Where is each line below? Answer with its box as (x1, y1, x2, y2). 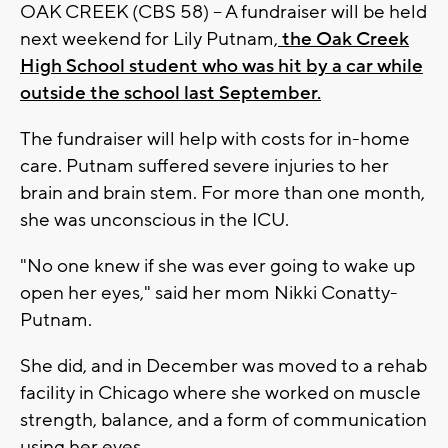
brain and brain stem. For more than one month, (20, 180, 425, 205)
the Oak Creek (278, 26, 409, 51)
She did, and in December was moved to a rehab (20, 353, 427, 378)
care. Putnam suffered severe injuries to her (20, 153, 389, 178)
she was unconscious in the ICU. (20, 207, 289, 232)
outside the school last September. (20, 80, 321, 105)
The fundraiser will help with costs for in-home (20, 126, 410, 151)
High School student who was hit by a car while (20, 53, 423, 78)
